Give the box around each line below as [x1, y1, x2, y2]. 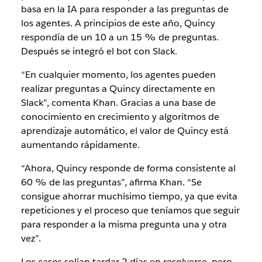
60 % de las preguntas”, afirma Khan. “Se [20, 175, 202, 188]
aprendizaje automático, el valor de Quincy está [20, 124, 229, 137]
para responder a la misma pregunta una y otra [20, 218, 227, 230]
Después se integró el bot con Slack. [20, 44, 177, 57]
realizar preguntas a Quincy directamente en [20, 82, 215, 95]
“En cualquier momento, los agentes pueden [20, 68, 216, 81]
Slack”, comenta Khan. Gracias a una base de [20, 96, 216, 109]
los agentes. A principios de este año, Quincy [20, 16, 215, 29]
